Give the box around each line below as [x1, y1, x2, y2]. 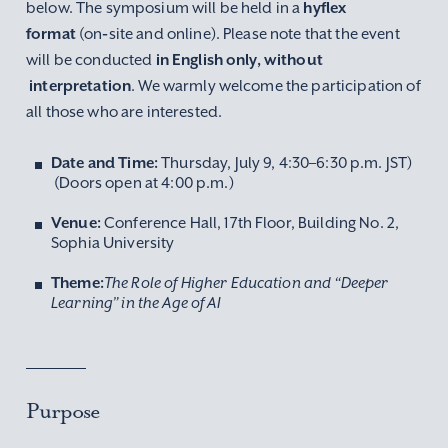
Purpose [26, 397, 100, 425]
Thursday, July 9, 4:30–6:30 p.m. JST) [157, 153, 416, 172]
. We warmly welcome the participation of [131, 76, 421, 95]
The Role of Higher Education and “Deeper [103, 273, 389, 292]
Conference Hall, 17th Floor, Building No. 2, [100, 213, 400, 232]
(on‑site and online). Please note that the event [75, 24, 400, 43]
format [26, 24, 76, 44]
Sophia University [51, 233, 184, 252]
